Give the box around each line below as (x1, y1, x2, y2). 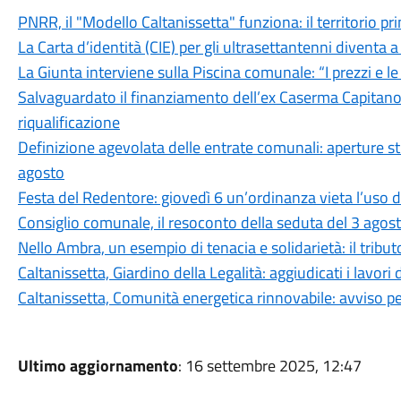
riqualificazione (17, 110, 120, 134)
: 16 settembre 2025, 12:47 (177, 354, 362, 378)
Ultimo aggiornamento (17, 354, 178, 378)
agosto (17, 160, 64, 184)
